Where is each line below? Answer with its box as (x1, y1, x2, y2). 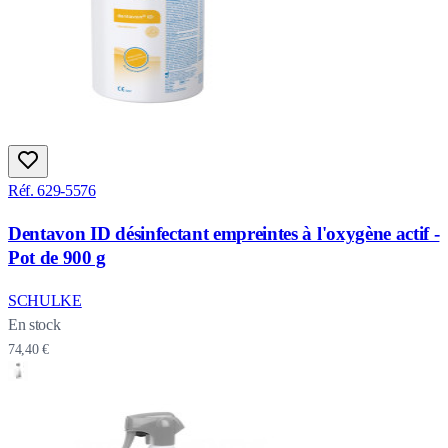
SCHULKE (8, 291, 82, 309)
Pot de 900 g (8, 246, 107, 268)
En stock (8, 315, 61, 333)
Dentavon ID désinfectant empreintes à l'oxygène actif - (8, 222, 440, 244)
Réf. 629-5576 (8, 182, 96, 200)
